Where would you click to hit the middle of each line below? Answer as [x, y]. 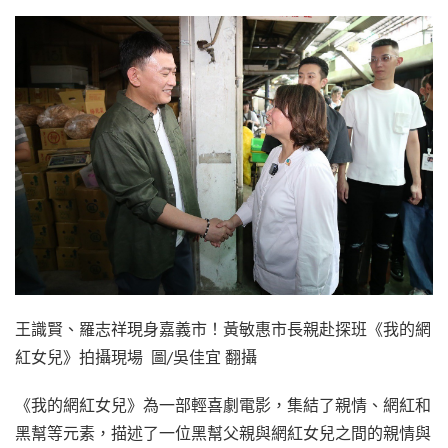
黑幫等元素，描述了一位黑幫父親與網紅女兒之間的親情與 [223, 432]
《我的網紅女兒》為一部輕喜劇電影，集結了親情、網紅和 [223, 404]
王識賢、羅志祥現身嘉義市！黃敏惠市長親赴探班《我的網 [223, 328]
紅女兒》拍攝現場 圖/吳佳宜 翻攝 [136, 356]
